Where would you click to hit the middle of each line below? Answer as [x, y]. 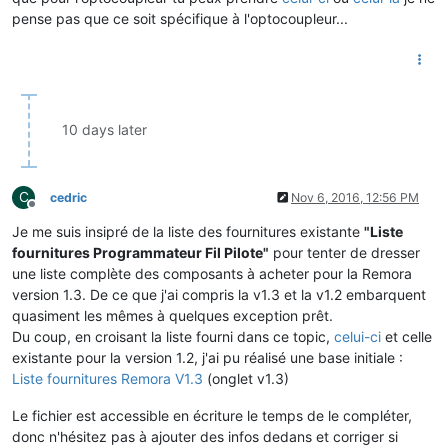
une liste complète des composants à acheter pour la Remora [212, 273]
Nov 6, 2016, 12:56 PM [355, 197]
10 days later [104, 129]
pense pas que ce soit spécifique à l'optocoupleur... [180, 18]
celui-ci [357, 336]
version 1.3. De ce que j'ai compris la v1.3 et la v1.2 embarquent [219, 294]
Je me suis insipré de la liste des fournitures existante [188, 231]
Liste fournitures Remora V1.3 [107, 378]
